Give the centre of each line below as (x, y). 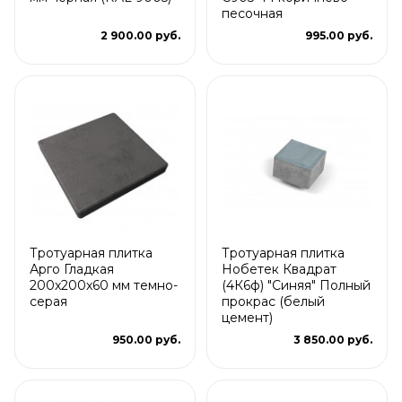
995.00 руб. (339, 35)
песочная (252, 13)
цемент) (247, 317)
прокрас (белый (273, 301)
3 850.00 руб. (333, 339)
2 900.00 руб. (140, 35)
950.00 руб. (146, 339)
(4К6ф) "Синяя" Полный (296, 285)
